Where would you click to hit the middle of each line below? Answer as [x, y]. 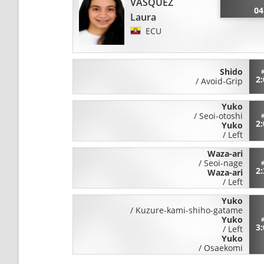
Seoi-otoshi [221, 115]
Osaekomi [224, 247]
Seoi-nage [224, 163]
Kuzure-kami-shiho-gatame [189, 210]
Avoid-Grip [222, 81]
